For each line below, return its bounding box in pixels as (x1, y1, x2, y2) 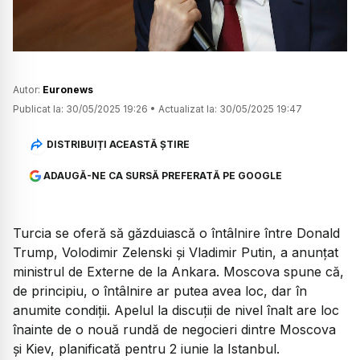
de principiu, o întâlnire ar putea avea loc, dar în (13, 283, 307, 300)
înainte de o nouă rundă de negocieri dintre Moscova (13, 321, 336, 338)
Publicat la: (13, 103, 63, 116)
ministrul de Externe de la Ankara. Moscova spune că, (13, 264, 344, 280)
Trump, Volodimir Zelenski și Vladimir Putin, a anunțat (13, 244, 338, 261)
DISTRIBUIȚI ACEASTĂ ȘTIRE (46, 137, 190, 150)
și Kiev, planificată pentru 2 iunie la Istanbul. (13, 341, 280, 358)
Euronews (43, 84, 93, 96)
